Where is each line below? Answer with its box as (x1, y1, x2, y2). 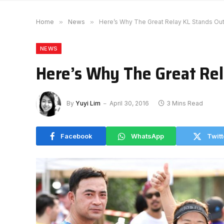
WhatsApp (131, 131, 164, 140)
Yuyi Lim (75, 99, 100, 107)
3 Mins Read (166, 99, 203, 107)
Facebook (60, 131, 92, 140)
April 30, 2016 (109, 99, 149, 107)
